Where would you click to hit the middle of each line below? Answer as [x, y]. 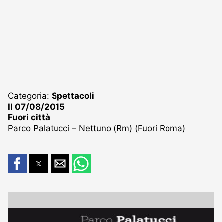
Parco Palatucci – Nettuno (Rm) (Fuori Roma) [97, 128]
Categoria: [30, 95]
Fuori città [29, 117]
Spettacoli [73, 95]
